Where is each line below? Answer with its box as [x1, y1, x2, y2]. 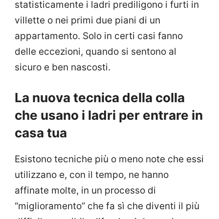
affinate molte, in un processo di [15, 185, 156, 197]
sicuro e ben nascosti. [15, 61, 110, 73]
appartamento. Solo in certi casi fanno [15, 30, 183, 42]
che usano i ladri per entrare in [15, 108, 203, 123]
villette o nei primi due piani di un [15, 14, 160, 26]
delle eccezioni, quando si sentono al [15, 45, 176, 57]
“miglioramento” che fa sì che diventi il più [15, 200, 199, 212]
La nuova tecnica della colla [15, 90, 185, 106]
